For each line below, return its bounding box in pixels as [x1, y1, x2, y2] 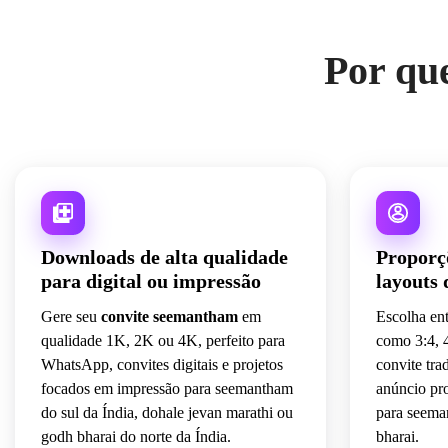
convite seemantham [101, 308, 238, 326]
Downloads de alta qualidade [41, 246, 288, 269]
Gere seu [41, 308, 101, 326]
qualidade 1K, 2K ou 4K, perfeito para [41, 332, 285, 350]
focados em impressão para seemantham [41, 380, 293, 398]
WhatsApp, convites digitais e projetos [41, 356, 283, 374]
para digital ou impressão [41, 270, 261, 293]
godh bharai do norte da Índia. [41, 428, 231, 446]
